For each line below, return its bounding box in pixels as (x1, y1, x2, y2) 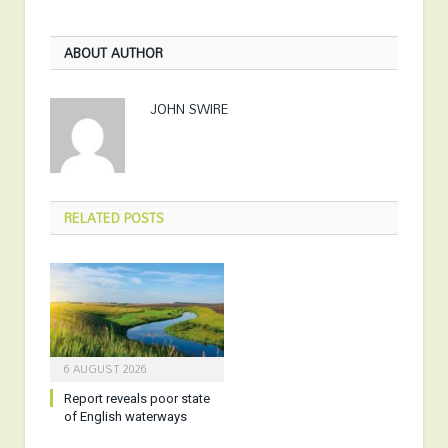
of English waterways (64, 408, 187, 424)
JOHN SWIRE (150, 95, 229, 122)
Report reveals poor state (64, 390, 210, 406)
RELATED (64, 204, 120, 231)
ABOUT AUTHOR (64, 39, 163, 66)
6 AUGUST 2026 (64, 357, 147, 380)
